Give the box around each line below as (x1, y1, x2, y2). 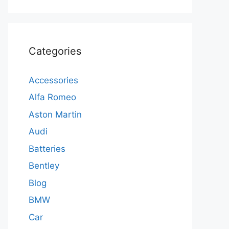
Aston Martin (29, 109, 82, 120)
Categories (29, 44, 81, 57)
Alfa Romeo (29, 92, 76, 102)
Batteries (29, 143, 65, 154)
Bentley (29, 161, 59, 171)
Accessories (29, 75, 78, 85)
